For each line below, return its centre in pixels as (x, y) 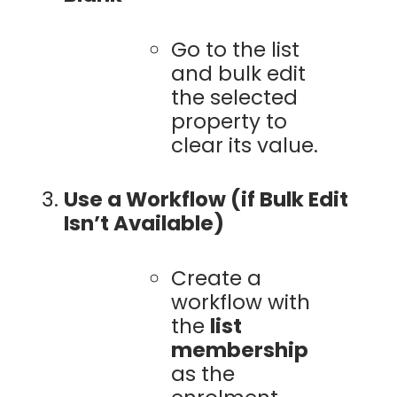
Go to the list (235, 49)
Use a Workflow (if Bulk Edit (206, 200)
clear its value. (244, 145)
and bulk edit (238, 73)
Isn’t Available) (144, 224)
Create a (216, 278)
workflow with (240, 302)
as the (202, 374)
